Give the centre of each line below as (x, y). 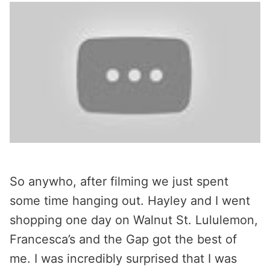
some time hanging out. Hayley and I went (130, 200)
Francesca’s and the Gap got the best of (123, 239)
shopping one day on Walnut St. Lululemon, (134, 220)
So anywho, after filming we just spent (119, 181)
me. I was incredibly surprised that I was (123, 258)
